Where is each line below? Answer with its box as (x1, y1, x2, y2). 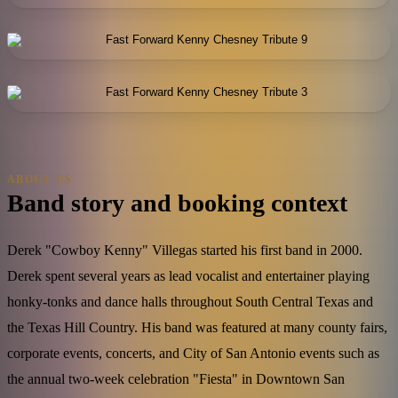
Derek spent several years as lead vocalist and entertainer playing (7, 267, 370, 284)
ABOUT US (7, 174, 73, 186)
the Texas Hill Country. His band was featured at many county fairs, (7, 318, 387, 336)
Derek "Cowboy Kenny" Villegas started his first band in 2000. (7, 241, 362, 259)
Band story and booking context (7, 188, 347, 217)
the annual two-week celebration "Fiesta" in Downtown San (7, 370, 345, 387)
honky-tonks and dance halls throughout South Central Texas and (7, 292, 373, 310)
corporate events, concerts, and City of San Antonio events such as (7, 344, 379, 362)
